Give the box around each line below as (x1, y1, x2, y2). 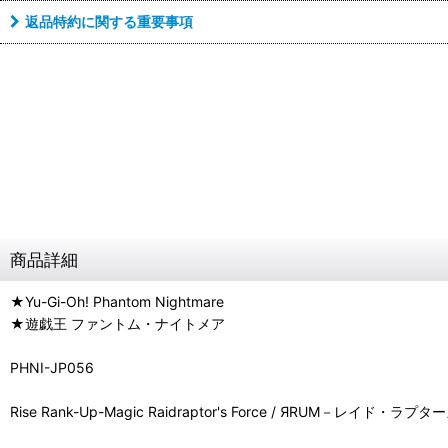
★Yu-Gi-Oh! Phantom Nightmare (10, 293, 224, 310)
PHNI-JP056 (10, 359, 94, 376)
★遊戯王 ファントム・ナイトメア (10, 315, 225, 332)
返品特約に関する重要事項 (25, 13, 193, 30)
